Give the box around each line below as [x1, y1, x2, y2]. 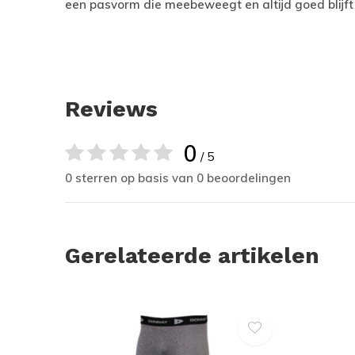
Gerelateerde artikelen [65, 242, 319, 269]
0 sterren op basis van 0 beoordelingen [65, 170, 291, 185]
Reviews [65, 96, 158, 122]
